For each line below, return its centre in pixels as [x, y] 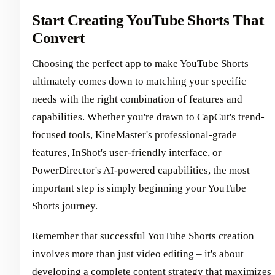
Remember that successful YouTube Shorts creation [143, 236]
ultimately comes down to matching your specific [139, 82]
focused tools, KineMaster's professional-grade [134, 135]
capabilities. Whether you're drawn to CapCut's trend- [148, 117]
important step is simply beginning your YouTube [139, 188]
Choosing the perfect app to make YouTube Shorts [140, 64]
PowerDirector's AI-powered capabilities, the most [141, 171]
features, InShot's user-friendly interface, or [127, 153]
